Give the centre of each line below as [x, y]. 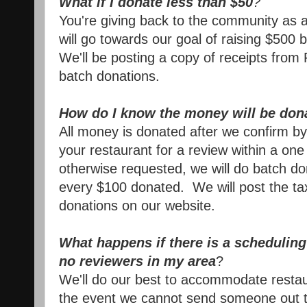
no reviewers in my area [137, 261]
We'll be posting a [115, 58]
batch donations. [109, 76]
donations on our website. [137, 206]
